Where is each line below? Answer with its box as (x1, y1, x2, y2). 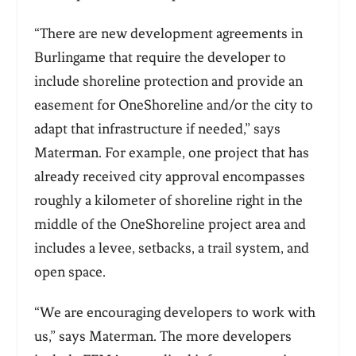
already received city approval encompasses (33, 168, 305, 186)
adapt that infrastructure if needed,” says (33, 120, 281, 138)
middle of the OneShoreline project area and (33, 215, 306, 234)
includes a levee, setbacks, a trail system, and (33, 239, 309, 257)
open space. (33, 263, 112, 281)
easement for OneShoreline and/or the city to (33, 96, 313, 114)
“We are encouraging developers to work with (33, 304, 315, 322)
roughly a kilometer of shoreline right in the (33, 192, 303, 210)
